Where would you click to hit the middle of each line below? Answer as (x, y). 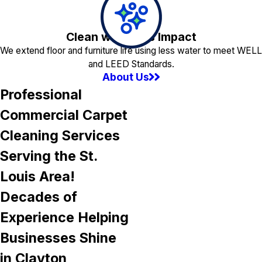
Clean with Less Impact (131, 37)
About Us (126, 77)
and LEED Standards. (131, 64)
